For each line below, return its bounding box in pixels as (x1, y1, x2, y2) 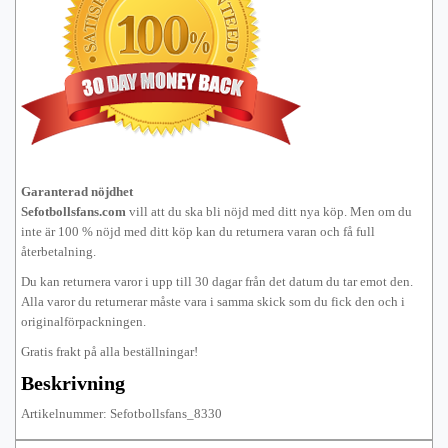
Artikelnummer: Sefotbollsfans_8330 (21, 406, 222, 421)
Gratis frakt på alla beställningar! (21, 344, 198, 359)
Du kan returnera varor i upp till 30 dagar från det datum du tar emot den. (21, 274, 413, 289)
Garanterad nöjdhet (21, 184, 133, 199)
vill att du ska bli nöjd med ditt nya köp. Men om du (126, 204, 412, 219)
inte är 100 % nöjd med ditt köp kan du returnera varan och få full (21, 224, 375, 239)
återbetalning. (21, 244, 96, 259)
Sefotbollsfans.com (21, 204, 126, 219)
